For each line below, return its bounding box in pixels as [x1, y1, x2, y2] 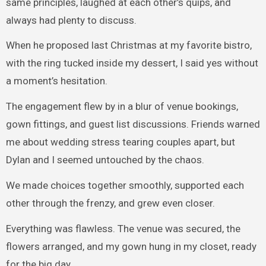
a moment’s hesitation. [5, 75, 107, 87]
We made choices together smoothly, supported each [5, 179, 244, 191]
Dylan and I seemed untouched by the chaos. [5, 154, 204, 166]
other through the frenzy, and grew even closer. [5, 197, 215, 209]
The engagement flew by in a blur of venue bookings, [5, 100, 238, 113]
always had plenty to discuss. [5, 14, 137, 26]
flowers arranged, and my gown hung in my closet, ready [5, 240, 256, 252]
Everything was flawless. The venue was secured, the [5, 222, 240, 235]
